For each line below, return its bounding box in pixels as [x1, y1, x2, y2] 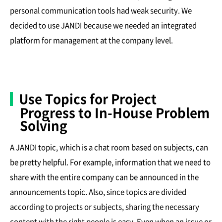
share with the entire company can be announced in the [10, 171, 199, 182]
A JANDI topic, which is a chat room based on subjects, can [10, 141, 208, 153]
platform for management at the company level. [10, 34, 173, 46]
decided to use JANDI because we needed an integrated [10, 19, 197, 31]
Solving [20, 115, 67, 135]
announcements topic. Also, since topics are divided [10, 186, 186, 197]
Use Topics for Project [19, 89, 157, 108]
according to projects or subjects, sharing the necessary [10, 201, 199, 212]
